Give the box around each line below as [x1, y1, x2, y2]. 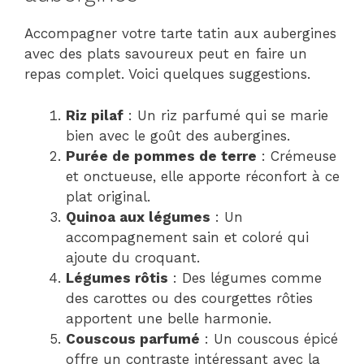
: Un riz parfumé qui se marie [123, 106, 328, 123]
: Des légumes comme [168, 269, 322, 286]
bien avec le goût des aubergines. [66, 127, 290, 144]
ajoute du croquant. [66, 249, 200, 266]
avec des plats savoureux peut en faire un [24, 45, 307, 63]
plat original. [66, 188, 150, 205]
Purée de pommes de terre [66, 147, 257, 164]
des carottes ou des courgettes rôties [66, 289, 313, 306]
